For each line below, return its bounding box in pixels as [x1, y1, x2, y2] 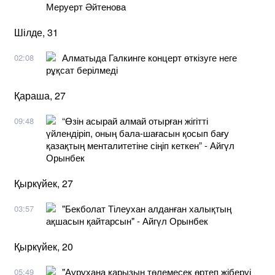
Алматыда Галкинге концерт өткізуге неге [62, 50, 237, 64]
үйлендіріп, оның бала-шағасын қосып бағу [46, 126, 229, 139]
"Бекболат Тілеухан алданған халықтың [62, 201, 231, 215]
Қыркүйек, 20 [14, 239, 73, 254]
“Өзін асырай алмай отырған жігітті [62, 114, 208, 127]
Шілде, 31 [14, 25, 58, 39]
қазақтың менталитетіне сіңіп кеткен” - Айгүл [46, 138, 234, 152]
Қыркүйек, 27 [14, 176, 73, 190]
